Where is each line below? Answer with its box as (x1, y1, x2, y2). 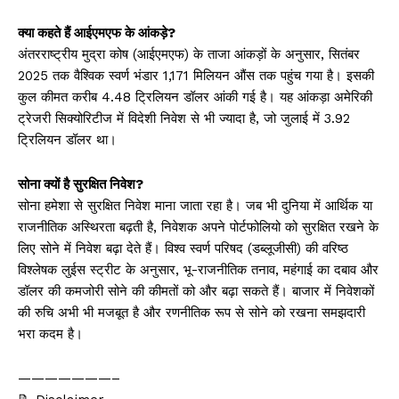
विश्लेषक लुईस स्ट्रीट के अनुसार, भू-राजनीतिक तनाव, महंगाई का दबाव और (18, 261, 379, 278)
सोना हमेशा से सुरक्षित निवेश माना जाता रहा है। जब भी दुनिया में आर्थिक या (18, 197, 372, 214)
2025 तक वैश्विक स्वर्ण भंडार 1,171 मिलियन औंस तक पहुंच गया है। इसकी (18, 67, 374, 84)
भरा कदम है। (18, 325, 83, 342)
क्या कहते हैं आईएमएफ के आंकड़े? (18, 24, 175, 41)
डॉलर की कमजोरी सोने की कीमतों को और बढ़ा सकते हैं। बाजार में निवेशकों (18, 282, 374, 299)
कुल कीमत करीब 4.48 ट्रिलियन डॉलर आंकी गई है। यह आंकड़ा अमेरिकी (18, 88, 372, 105)
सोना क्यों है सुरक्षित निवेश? (18, 175, 143, 192)
